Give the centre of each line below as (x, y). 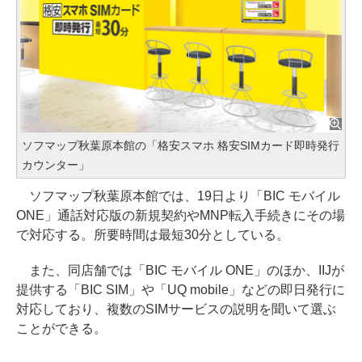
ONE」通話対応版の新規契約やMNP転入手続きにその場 (181, 216)
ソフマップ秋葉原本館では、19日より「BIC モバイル (178, 196)
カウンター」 (56, 165)
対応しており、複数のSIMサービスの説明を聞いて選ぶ (176, 309)
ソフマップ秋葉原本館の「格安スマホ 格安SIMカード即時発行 (181, 146)
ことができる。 (61, 329)
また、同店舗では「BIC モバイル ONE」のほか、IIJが (180, 271)
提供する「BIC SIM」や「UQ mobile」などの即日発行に (181, 290)
